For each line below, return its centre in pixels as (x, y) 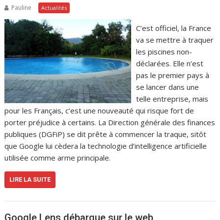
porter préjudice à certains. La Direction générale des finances (110, 122)
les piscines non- (164, 51)
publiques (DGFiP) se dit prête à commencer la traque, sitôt (106, 134)
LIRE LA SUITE (30, 179)
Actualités (54, 7)
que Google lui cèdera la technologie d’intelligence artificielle (106, 146)
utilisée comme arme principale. (58, 157)
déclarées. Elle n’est (169, 63)
